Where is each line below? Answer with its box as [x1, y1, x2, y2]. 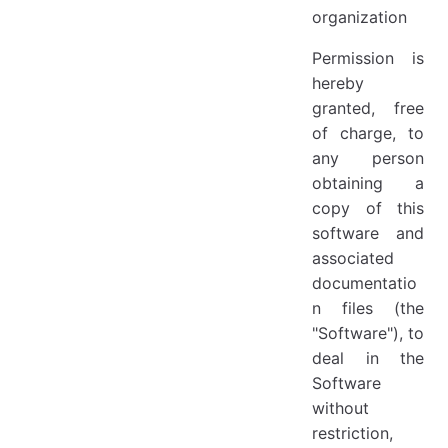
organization [312, 6, 407, 27]
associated [312, 247, 394, 268]
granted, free [312, 97, 424, 118]
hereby [312, 72, 364, 93]
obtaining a [312, 172, 424, 193]
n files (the [312, 297, 424, 318]
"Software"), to [312, 322, 424, 343]
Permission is [312, 47, 424, 68]
